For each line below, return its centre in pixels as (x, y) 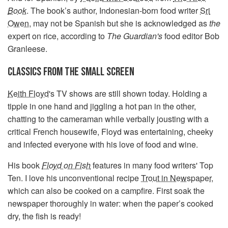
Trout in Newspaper (176, 178)
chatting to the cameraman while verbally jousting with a (108, 119)
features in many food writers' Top (152, 165)
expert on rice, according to (57, 36)
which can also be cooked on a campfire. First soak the (106, 190)
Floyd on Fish (66, 165)
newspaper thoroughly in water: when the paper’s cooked (110, 203)
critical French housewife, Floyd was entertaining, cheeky (110, 131)
